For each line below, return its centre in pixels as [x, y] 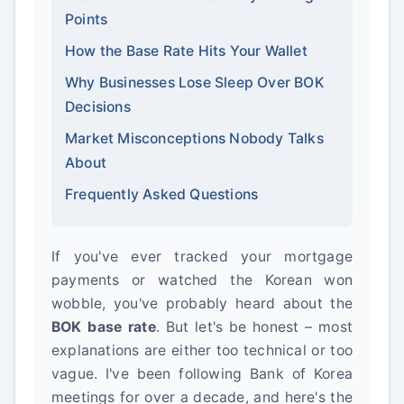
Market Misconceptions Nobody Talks [194, 138]
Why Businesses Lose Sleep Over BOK [194, 83]
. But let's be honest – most [254, 327]
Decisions [98, 107]
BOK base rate [104, 327]
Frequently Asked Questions [162, 194]
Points [87, 19]
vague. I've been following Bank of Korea [202, 374]
